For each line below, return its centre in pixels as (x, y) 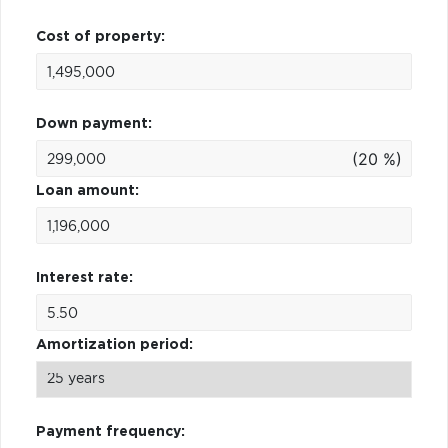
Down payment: (94, 123)
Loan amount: (87, 190)
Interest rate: (84, 277)
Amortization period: (114, 344)
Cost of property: (100, 36)
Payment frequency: (110, 431)
